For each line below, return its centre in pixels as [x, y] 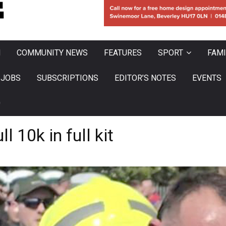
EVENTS [207, 78]
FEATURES [123, 53]
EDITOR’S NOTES [145, 78]
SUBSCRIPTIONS [68, 78]
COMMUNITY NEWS [52, 53]
